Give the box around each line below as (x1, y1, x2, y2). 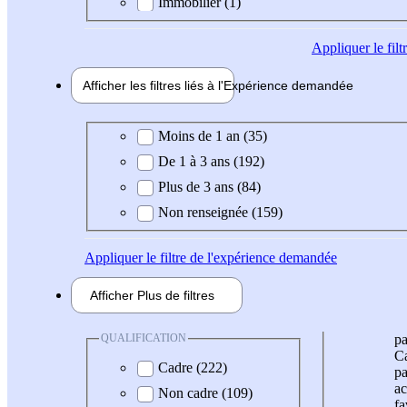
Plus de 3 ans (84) (158, 179, 261, 195)
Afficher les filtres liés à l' (83, 77, 223, 93)
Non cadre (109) (158, 384, 253, 401)
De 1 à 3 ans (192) (158, 154, 264, 170)
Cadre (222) (158, 359, 227, 375)
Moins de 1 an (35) (158, 128, 267, 144)
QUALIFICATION (101, 332, 186, 345)
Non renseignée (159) (158, 204, 283, 221)
